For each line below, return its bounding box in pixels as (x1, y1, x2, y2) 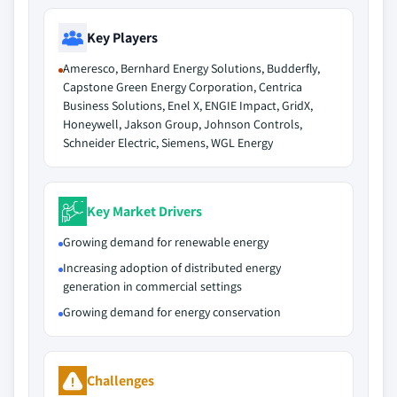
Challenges (87, 370, 154, 390)
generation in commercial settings (63, 278, 242, 294)
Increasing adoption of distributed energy (63, 260, 281, 276)
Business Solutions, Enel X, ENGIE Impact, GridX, (63, 97, 313, 113)
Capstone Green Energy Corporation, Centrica (63, 79, 302, 95)
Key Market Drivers (87, 201, 202, 221)
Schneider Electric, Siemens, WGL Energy (63, 135, 273, 151)
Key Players (87, 27, 158, 47)
